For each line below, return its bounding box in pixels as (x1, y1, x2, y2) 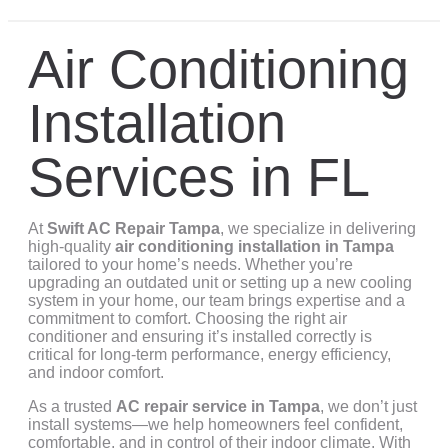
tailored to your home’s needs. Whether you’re (28, 256, 353, 273)
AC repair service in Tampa (116, 398, 320, 415)
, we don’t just (320, 398, 417, 415)
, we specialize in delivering (220, 220, 416, 237)
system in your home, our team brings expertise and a (28, 292, 405, 309)
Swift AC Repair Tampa (47, 220, 220, 237)
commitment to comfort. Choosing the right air (28, 310, 347, 327)
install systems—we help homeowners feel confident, (28, 416, 403, 433)
